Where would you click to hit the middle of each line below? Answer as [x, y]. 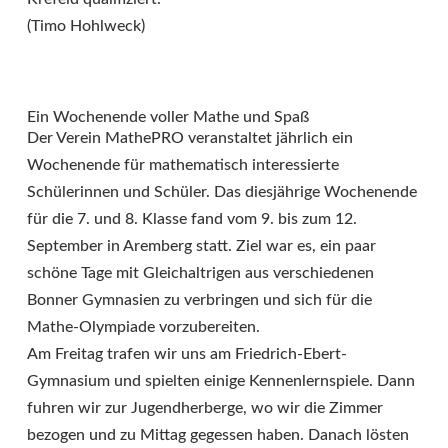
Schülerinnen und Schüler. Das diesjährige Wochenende [222, 192]
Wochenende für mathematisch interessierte [183, 165]
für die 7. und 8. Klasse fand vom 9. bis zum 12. [192, 219]
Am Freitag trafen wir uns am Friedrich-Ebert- [187, 354]
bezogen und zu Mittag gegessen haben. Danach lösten [218, 435]
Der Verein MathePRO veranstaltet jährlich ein [190, 138]
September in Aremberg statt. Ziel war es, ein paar [201, 246]
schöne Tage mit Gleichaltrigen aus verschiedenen [200, 273]
